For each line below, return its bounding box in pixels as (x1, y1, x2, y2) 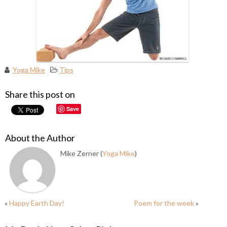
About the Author (5, 132, 75, 143)
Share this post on (5, 89, 75, 100)
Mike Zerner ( (60, 149, 102, 158)
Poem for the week (134, 199, 195, 207)
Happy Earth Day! (9, 199, 64, 207)
